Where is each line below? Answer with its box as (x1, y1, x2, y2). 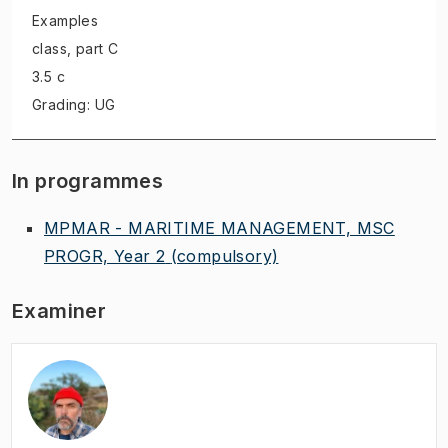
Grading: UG (32, 95, 116, 113)
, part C (67, 39, 119, 57)
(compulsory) (170, 245, 279, 266)
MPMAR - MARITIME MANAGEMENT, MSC (44, 217, 395, 238)
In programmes (12, 168, 164, 193)
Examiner (12, 298, 107, 323)
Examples (32, 11, 99, 29)
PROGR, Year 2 (44, 245, 166, 266)
